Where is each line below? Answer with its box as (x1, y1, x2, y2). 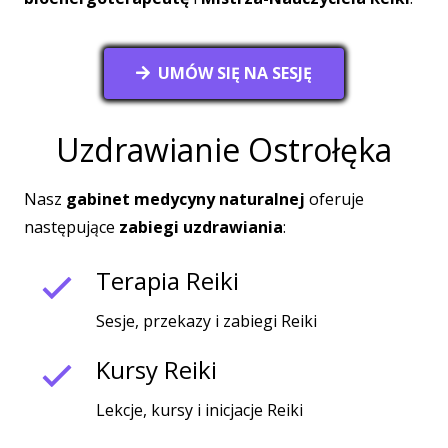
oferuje (305, 188, 364, 211)
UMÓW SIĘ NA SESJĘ (158, 62, 312, 85)
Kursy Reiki (95, 352, 217, 386)
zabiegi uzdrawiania (119, 216, 283, 239)
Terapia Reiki (95, 264, 239, 298)
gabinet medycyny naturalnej (66, 188, 305, 211)
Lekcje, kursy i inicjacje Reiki (95, 398, 303, 421)
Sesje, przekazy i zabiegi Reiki (95, 310, 317, 333)
